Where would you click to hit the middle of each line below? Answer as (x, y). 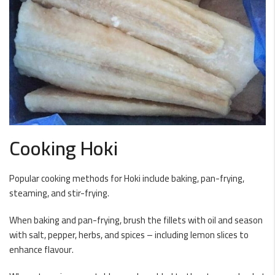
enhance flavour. (41, 250)
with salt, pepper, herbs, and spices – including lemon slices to (129, 235)
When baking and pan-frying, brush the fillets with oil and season (136, 220)
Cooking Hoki (64, 148)
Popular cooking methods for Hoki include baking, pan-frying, (127, 178)
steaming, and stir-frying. (59, 193)
